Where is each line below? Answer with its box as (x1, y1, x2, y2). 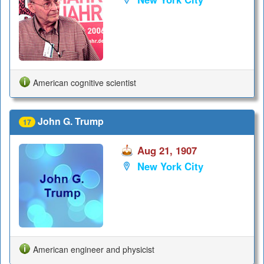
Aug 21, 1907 (137, 143, 197, 157)
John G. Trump (38, 114, 104, 128)
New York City (137, 159, 203, 174)
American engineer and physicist (33, 243, 154, 255)
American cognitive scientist (33, 76, 136, 88)
